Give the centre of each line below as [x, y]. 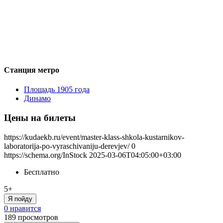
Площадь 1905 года [57, 90]
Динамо [37, 99]
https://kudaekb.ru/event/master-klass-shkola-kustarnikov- [94, 137]
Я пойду [20, 199]
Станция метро [32, 70]
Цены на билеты [40, 117]
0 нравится [22, 208]
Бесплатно [42, 172]
